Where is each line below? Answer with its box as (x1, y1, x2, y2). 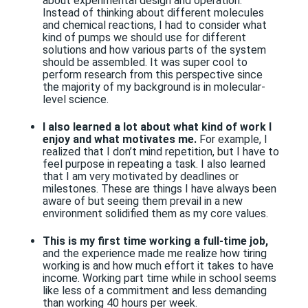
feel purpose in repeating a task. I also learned (42, 157, 265, 171)
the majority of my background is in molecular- (42, 80, 265, 93)
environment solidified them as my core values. (42, 207, 271, 221)
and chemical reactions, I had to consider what (42, 18, 267, 32)
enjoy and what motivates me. (42, 133, 199, 146)
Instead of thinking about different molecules (42, 5, 264, 19)
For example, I (199, 133, 267, 146)
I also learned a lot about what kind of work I (42, 120, 272, 134)
